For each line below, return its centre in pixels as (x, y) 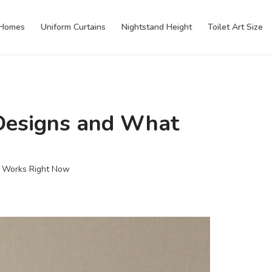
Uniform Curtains (73, 27)
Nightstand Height (157, 27)
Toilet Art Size (235, 27)
